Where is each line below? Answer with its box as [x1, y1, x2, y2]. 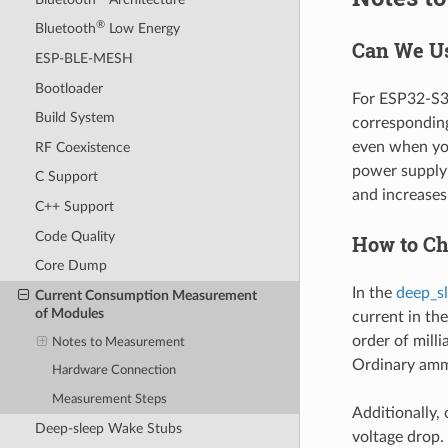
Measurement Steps [52, 392, 168, 406]
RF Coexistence [34, 139, 130, 155]
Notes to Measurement [52, 336, 186, 349]
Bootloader [34, 80, 103, 96]
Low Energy [104, 21, 180, 37]
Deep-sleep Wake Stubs [34, 420, 182, 436]
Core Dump [34, 258, 107, 274]
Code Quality [34, 228, 115, 244]
